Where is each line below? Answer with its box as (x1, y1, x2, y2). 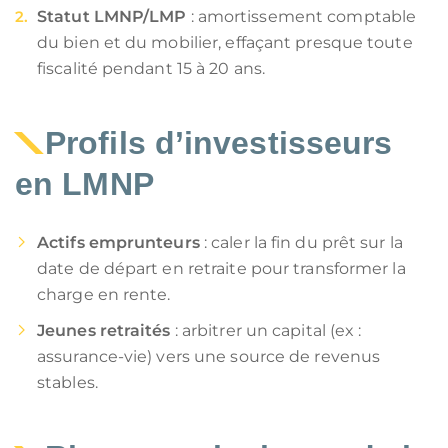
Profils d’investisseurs (45, 125, 393, 161)
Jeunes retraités (37, 321, 171, 340)
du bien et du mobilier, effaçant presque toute (37, 33, 413, 52)
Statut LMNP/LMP (37, 7, 187, 26)
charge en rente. (37, 285, 171, 304)
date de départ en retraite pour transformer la (37, 259, 406, 278)
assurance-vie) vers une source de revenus (37, 347, 381, 366)
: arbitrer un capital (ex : (170, 321, 362, 340)
